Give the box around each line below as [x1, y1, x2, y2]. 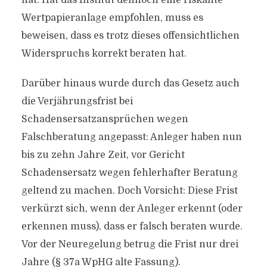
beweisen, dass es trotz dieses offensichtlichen [21, 30, 240, 41]
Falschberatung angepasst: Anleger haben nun [21, 132, 242, 142]
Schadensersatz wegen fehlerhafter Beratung [21, 167, 238, 178]
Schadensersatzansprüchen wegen [21, 114, 188, 125]
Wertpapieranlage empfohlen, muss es [21, 13, 203, 23]
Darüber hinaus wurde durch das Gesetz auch [21, 78, 240, 89]
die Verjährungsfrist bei [21, 96, 133, 107]
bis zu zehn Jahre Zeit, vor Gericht [21, 150, 185, 160]
